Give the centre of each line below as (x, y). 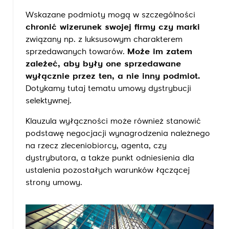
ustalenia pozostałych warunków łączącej (108, 171)
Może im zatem (160, 52)
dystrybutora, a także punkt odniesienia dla (110, 158)
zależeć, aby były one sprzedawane (103, 64)
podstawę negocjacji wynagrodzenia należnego (118, 134)
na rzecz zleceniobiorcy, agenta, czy (96, 146)
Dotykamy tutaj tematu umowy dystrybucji (108, 89)
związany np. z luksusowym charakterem (104, 40)
